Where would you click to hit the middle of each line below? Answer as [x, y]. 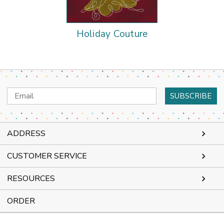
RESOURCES [31, 179]
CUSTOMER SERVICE [47, 156]
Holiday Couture [112, 34]
